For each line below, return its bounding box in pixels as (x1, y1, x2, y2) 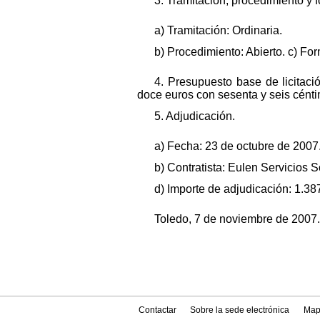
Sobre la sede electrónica (190, 304, 290, 315)
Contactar (139, 304, 177, 315)
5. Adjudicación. (154, 109, 235, 122)
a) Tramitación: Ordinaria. (154, 24, 282, 36)
